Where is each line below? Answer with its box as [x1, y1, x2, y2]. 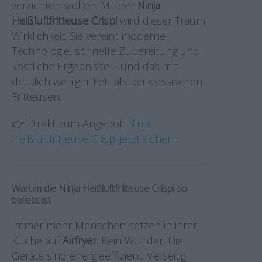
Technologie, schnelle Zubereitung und [12, 44, 199, 58]
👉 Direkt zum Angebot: [12, 116, 127, 130]
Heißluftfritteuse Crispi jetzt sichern [12, 132, 178, 146]
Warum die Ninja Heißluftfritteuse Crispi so [12, 182, 187, 195]
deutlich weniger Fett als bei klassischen [12, 74, 202, 88]
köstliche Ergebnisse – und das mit [12, 59, 177, 73]
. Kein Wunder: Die [96, 233, 183, 247]
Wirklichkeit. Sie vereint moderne [12, 29, 166, 43]
